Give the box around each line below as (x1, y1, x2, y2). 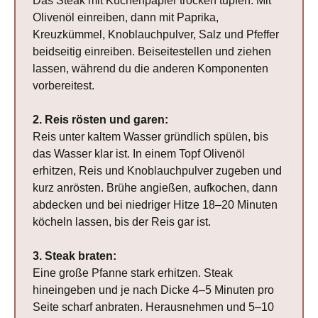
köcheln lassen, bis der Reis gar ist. (33, 216, 212, 229)
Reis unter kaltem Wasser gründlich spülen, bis (33, 131, 269, 143)
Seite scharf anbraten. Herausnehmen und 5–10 (33, 301, 275, 314)
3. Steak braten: (33, 250, 117, 263)
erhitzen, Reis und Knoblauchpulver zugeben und (33, 165, 283, 177)
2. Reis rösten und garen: (33, 114, 169, 126)
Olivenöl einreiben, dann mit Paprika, (33, 11, 219, 24)
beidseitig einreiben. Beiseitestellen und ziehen (33, 45, 272, 58)
